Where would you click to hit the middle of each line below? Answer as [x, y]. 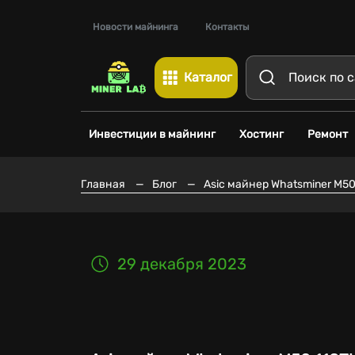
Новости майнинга [136, 27]
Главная [103, 184]
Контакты [227, 27]
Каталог [208, 77]
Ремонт [328, 134]
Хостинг [261, 134]
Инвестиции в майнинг [152, 134]
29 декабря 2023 [182, 264]
